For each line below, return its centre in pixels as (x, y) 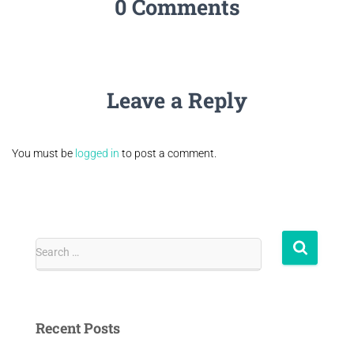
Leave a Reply (177, 100)
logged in (97, 153)
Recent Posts (78, 328)
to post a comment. (168, 153)
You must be (43, 153)
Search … (57, 252)
